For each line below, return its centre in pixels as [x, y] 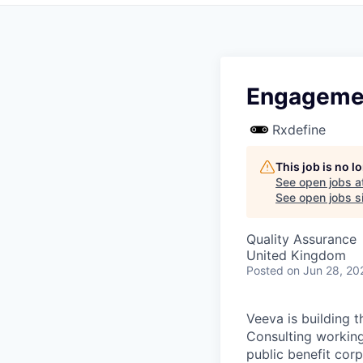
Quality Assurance [301, 239]
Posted [265, 270]
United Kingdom [296, 255]
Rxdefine [299, 130]
